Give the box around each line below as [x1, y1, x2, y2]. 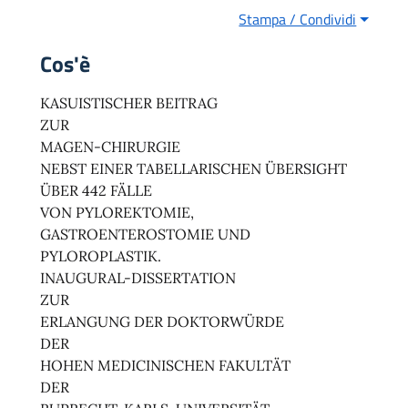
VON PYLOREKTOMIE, [40, 203, 194, 222]
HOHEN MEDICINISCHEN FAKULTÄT [40, 356, 291, 375]
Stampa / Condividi [239, 8, 357, 31]
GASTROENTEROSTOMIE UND [40, 225, 250, 244]
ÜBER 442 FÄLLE [40, 181, 152, 200]
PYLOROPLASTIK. [40, 247, 161, 266]
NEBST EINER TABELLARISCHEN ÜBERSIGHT [40, 159, 347, 178]
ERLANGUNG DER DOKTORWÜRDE [40, 312, 284, 331]
